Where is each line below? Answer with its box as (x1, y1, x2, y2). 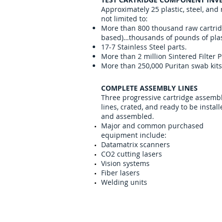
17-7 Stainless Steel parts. (101, 42, 187, 52)
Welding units (101, 177, 147, 187)
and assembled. (101, 111, 154, 121)
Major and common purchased (101, 121, 204, 130)
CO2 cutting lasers (101, 149, 162, 159)
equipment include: (101, 130, 166, 140)
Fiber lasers (101, 168, 140, 177)
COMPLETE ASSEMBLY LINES (101, 83, 198, 93)
